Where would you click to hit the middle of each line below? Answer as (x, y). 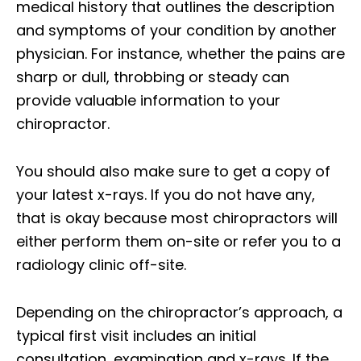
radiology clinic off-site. (101, 265)
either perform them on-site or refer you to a (178, 242)
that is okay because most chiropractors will (177, 218)
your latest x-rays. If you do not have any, (166, 195)
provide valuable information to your (148, 101)
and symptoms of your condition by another (176, 31)
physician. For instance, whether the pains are (180, 54)
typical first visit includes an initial (136, 336)
